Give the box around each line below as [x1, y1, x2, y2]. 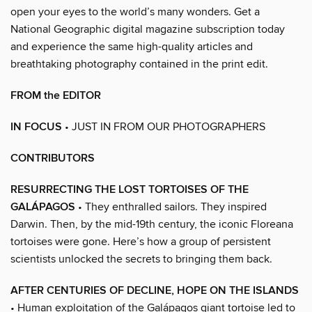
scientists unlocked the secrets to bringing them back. [10, 251, 272, 266]
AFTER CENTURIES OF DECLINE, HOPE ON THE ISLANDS [10, 283, 299, 298]
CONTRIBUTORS [10, 150, 95, 166]
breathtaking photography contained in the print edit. [10, 56, 268, 71]
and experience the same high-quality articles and [10, 39, 253, 54]
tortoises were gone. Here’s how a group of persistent [10, 234, 271, 249]
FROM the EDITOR [10, 88, 101, 103]
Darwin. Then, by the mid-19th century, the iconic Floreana [10, 217, 293, 231]
